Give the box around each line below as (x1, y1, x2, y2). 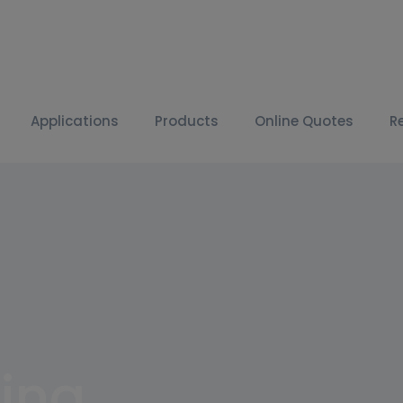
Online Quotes (255, 112, 354, 130)
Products (155, 112, 219, 130)
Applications (31, 112, 119, 130)
